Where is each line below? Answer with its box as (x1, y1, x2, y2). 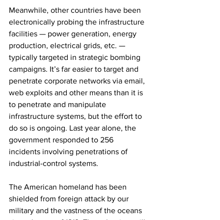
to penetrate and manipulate (9, 100, 108, 109)
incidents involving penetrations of (9, 147, 130, 156)
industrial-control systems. (9, 159, 98, 167)
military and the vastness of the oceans (9, 206, 144, 215)
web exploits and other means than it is (9, 88, 145, 97)
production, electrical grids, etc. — (9, 41, 127, 50)
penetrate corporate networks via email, (9, 76, 147, 85)
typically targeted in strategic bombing (9, 53, 142, 61)
